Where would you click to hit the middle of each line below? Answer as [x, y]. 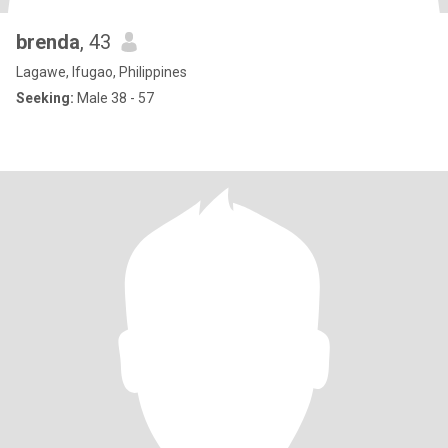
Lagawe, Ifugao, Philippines [101, 72]
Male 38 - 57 [114, 98]
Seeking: [45, 98]
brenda [48, 42]
